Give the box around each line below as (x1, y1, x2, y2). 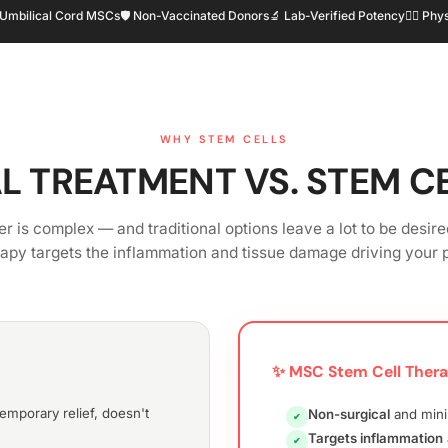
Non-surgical (308, 406, 390, 423)
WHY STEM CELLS (159, 132, 289, 147)
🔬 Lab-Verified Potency (268, 8, 405, 24)
